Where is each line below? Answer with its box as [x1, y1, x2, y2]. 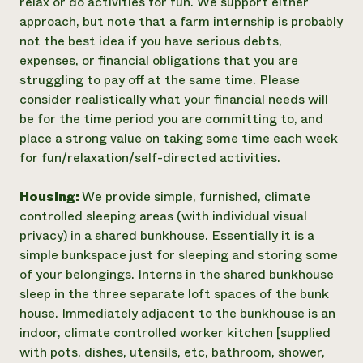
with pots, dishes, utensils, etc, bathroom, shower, [19, 343, 325, 361]
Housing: [19, 187, 82, 206]
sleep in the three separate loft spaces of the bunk [19, 284, 329, 303]
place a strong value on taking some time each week [19, 129, 338, 147]
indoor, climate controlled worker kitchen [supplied [19, 323, 331, 342]
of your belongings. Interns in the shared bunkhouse [19, 265, 334, 284]
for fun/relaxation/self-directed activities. [19, 148, 280, 167]
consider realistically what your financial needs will [19, 90, 328, 109]
